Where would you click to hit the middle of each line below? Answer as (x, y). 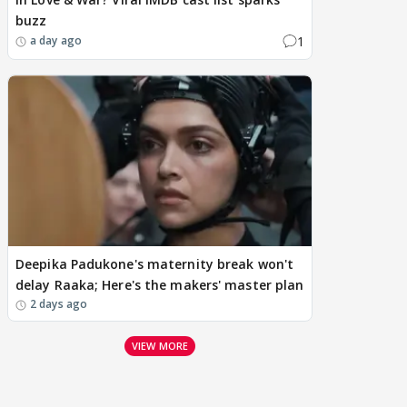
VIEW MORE (160, 345)
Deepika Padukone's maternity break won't (155, 263)
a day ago (56, 41)
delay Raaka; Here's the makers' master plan (160, 284)
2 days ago (59, 303)
